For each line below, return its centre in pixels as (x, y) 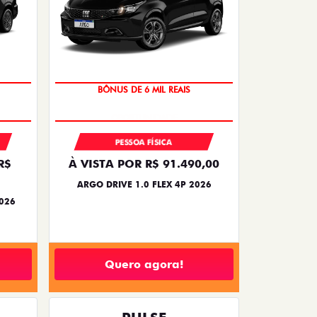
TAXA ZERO (144, 68)
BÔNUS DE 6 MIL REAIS (144, 96)
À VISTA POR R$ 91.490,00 (144, 164)
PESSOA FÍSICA (144, 143)
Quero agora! (144, 264)
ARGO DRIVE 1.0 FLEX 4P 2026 (144, 185)
